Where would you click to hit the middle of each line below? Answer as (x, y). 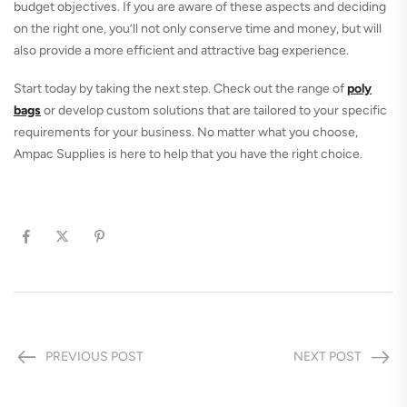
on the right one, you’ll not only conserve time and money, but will (198, 29)
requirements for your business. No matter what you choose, (186, 133)
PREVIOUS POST (94, 357)
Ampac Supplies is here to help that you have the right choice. (188, 154)
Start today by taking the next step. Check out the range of (180, 89)
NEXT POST (328, 357)
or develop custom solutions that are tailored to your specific (214, 111)
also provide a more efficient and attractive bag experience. (181, 51)
